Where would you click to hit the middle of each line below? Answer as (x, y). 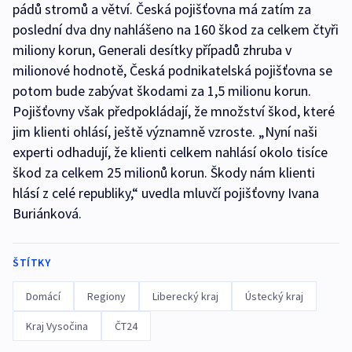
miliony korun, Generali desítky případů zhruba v (152, 49)
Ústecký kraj (274, 296)
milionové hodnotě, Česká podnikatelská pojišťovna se (172, 70)
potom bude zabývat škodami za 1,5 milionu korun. (162, 90)
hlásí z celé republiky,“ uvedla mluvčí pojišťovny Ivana (166, 192)
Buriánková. (47, 213)
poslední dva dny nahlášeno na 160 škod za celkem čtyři (176, 29)
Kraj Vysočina (57, 326)
